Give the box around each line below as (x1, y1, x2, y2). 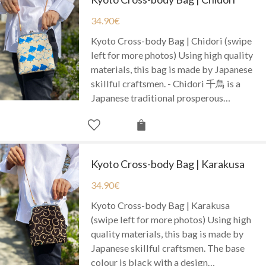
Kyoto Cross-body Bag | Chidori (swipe (91, 34, 252, 46)
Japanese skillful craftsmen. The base (91, 242, 245, 254)
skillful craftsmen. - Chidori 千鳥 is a (91, 77, 241, 89)
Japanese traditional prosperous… (91, 91, 231, 103)
